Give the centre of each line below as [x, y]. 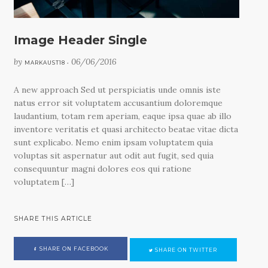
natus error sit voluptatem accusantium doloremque [118, 103]
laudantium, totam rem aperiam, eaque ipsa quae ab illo [123, 116]
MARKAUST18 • [48, 63]
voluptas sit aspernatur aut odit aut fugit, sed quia [114, 155]
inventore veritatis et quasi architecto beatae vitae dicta [126, 129]
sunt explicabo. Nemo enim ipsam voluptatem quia [114, 142]
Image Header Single [81, 40]
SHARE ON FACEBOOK [73, 249]
